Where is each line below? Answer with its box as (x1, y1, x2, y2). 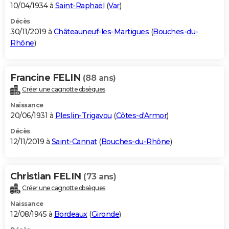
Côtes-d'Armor (116, 111, 167, 121)
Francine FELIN (10, 72, 83, 84)
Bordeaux (54, 210, 87, 219)
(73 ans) (83, 172, 116, 182)
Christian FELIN (10, 171, 83, 182)
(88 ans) (82, 73, 116, 83)
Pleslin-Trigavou (55, 111, 112, 121)
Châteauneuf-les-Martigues (53, 27, 149, 37)
